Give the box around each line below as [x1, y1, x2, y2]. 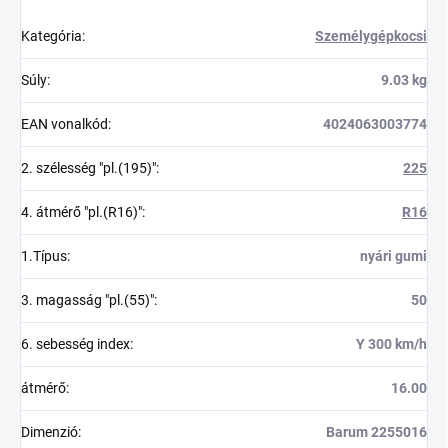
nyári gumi [360, 247, 427, 264]
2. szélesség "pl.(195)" [21, 159, 156, 176]
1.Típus [21, 247, 67, 264]
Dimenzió [21, 423, 78, 440]
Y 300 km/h [356, 335, 427, 352]
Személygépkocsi [315, 27, 427, 44]
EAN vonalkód [21, 115, 108, 132]
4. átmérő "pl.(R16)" [21, 203, 142, 220]
